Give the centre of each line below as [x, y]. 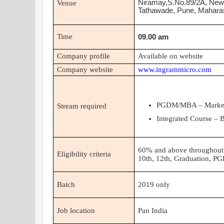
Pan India [153, 211]
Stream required [82, 106]
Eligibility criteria [84, 154]
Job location [76, 211]
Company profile [84, 56]
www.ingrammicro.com [175, 70]
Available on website [171, 56]
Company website [85, 70]
